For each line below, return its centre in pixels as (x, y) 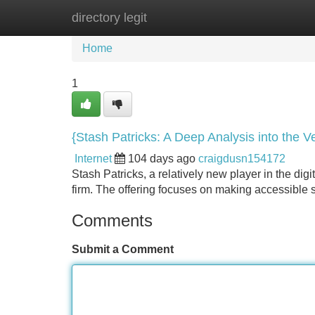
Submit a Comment (123, 249)
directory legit (109, 18)
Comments (112, 220)
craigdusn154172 (242, 159)
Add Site (274, 17)
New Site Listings (188, 17)
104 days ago (162, 159)
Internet (93, 159)
